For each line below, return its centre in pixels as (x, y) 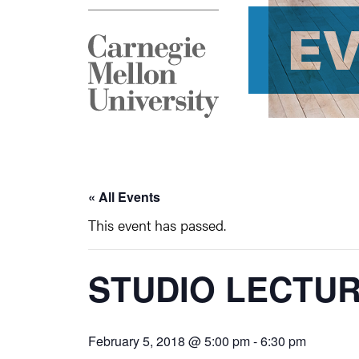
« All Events (124, 196)
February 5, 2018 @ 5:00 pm (169, 341)
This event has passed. (157, 224)
